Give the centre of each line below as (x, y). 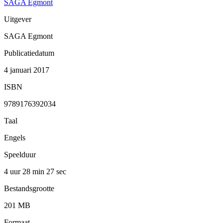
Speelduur (20, 154)
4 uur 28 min (25, 171)
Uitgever (18, 19)
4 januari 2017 (27, 70)
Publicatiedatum (29, 53)
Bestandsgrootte (29, 188)
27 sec (56, 171)
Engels (15, 137)
